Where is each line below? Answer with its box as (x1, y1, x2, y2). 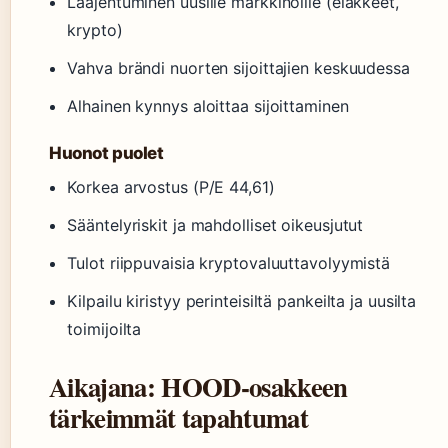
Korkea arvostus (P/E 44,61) (67, 177, 275, 198)
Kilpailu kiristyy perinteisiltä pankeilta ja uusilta (67, 291, 417, 312)
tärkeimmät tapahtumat (49, 398, 308, 438)
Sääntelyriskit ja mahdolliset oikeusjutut (67, 215, 364, 236)
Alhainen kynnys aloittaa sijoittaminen (67, 96, 349, 117)
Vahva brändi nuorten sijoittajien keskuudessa (67, 58, 410, 79)
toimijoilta (67, 319, 142, 340)
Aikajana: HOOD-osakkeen (49, 367, 348, 407)
